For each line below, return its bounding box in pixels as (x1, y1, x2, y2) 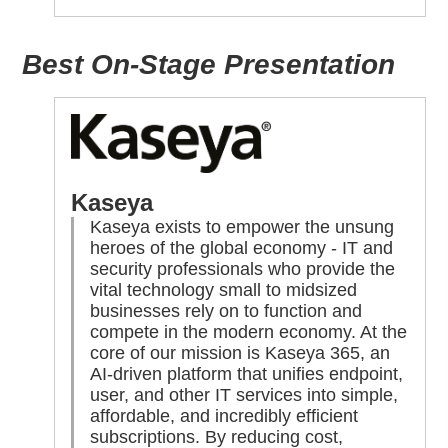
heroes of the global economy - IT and (90, 238, 394, 259)
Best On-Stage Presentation (22, 48, 396, 80)
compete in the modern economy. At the (90, 322, 408, 343)
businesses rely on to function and (90, 301, 363, 322)
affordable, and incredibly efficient (90, 406, 359, 427)
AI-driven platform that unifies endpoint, (90, 364, 404, 385)
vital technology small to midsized (90, 280, 358, 301)
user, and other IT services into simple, (90, 385, 399, 406)
